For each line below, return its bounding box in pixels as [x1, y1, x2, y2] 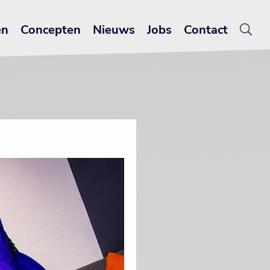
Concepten [20, 22, 81, 38]
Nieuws [93, 22, 135, 38]
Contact [184, 22, 228, 38]
